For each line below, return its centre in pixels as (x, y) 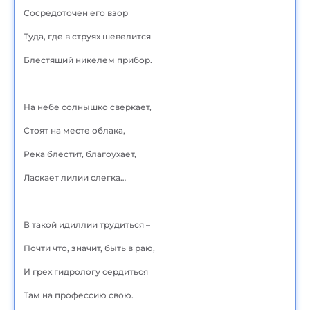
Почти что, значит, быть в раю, (89, 248)
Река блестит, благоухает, (80, 154)
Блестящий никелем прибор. (88, 60)
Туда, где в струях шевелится (87, 36)
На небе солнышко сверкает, (88, 107)
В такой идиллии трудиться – (87, 224)
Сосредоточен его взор (76, 12)
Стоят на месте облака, (74, 130)
